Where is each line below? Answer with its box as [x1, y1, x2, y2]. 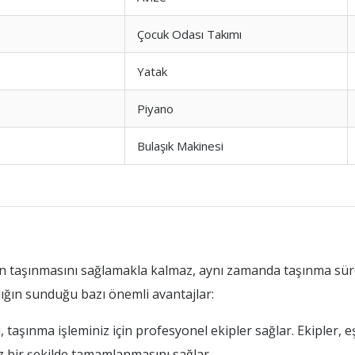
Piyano [137, 101, 174, 116]
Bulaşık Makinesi [137, 138, 223, 154]
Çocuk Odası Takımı [137, 26, 242, 42]
